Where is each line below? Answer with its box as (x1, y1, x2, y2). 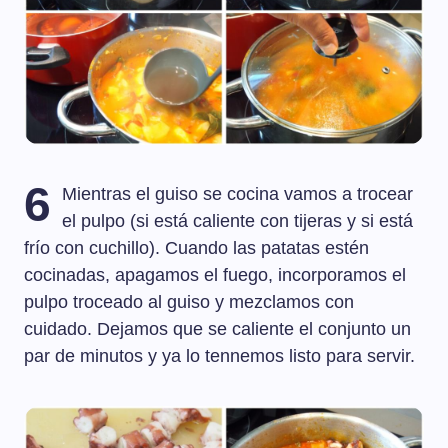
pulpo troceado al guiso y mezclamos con (24, 292, 354, 313)
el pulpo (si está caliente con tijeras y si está (62, 211, 414, 232)
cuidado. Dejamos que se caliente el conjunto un (24, 319, 411, 340)
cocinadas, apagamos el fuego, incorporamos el (24, 265, 406, 286)
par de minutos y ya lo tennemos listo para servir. (24, 346, 415, 367)
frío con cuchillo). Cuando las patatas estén (24, 238, 369, 259)
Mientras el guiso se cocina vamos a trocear (62, 184, 414, 205)
